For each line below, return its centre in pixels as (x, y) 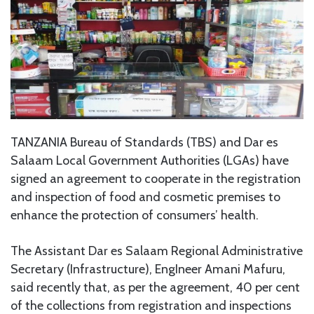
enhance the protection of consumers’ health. (135, 216)
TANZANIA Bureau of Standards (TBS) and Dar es (144, 143)
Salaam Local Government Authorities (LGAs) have (150, 161)
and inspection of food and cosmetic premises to (145, 197)
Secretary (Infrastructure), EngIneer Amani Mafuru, (148, 269)
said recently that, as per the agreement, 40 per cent (155, 288)
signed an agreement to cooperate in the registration (156, 179)
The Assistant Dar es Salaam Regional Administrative (157, 251)
